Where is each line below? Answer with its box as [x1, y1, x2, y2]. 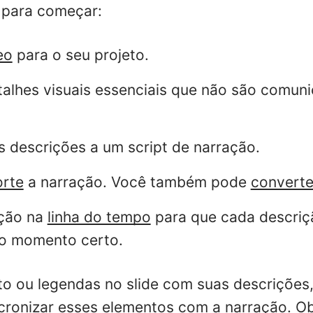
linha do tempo [47, 208, 151, 226]
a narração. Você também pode [23, 173, 251, 191]
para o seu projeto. [12, 45, 149, 64]
